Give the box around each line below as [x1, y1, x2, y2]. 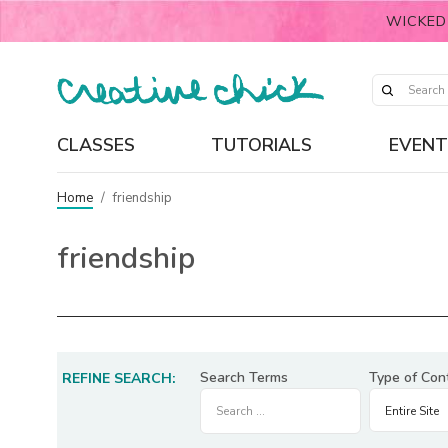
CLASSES [57, 132, 135, 157]
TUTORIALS [211, 132, 313, 157]
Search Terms [200, 368, 288, 387]
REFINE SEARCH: [62, 369, 176, 388]
